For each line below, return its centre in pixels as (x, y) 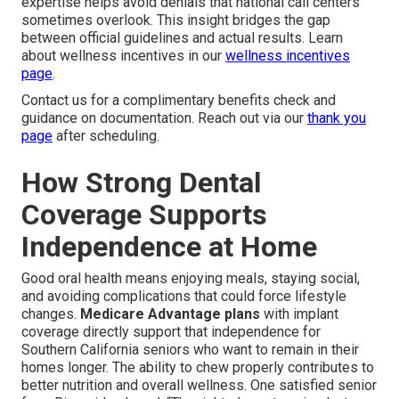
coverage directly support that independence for (171, 332)
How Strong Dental (141, 183)
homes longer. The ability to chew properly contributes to (198, 368)
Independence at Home (169, 247)
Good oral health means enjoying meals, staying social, (191, 279)
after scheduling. (106, 136)
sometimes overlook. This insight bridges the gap (176, 20)
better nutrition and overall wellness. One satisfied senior (199, 386)
